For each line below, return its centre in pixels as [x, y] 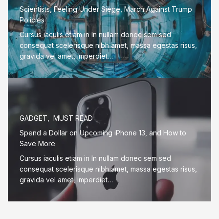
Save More [37, 144]
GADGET [33, 118]
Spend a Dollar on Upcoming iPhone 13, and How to [103, 133]
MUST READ [73, 118]
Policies [32, 20]
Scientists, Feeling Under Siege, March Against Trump [106, 9]
